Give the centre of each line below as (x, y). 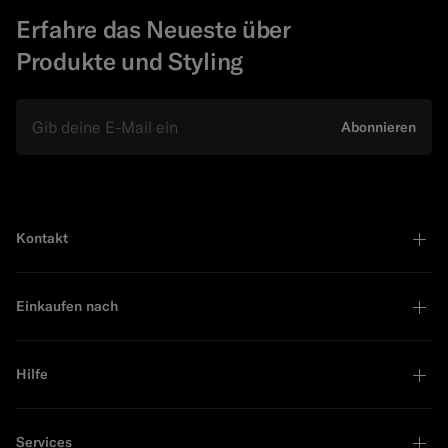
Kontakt (42, 238)
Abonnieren (378, 127)
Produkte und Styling (129, 61)
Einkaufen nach (67, 306)
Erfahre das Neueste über (153, 29)
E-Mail (37, 109)
